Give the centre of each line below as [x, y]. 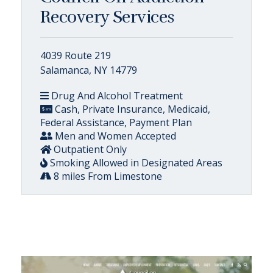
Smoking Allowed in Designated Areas [135, 162]
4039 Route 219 [76, 55]
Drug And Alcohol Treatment [116, 95]
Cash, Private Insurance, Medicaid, [131, 109]
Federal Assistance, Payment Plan [116, 122]
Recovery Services [108, 17]
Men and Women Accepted [114, 136]
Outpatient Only [89, 149]
